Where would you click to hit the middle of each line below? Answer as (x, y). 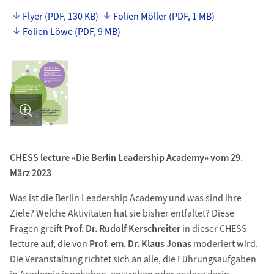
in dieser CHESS (213, 229)
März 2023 (30, 173)
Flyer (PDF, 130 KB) (61, 17)
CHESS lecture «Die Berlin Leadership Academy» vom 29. (126, 158)
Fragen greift (37, 229)
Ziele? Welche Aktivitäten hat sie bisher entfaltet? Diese (122, 213)
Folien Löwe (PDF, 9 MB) (72, 32)
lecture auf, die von (49, 244)
